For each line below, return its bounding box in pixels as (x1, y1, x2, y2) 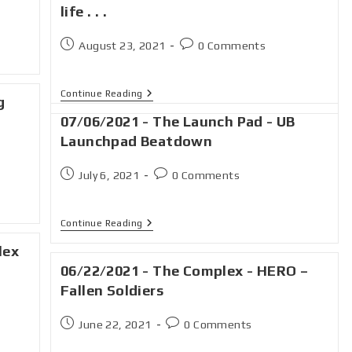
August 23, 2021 (79, 39, 166, 52)
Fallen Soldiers (60, 282, 164, 299)
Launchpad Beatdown (60, 133, 213, 149)
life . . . (60, 3, 108, 20)
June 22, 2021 (79, 318, 152, 331)
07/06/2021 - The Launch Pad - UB (60, 113, 295, 130)
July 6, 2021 (79, 169, 140, 181)
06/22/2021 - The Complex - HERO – (60, 262, 309, 279)
